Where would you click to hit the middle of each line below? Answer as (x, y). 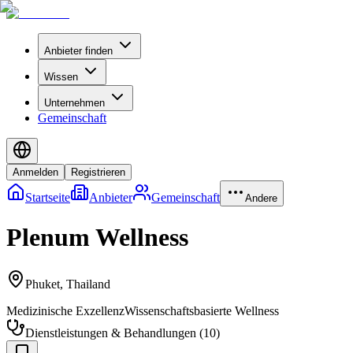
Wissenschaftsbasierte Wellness (202, 310)
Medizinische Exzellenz (65, 310)
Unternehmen (74, 103)
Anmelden (35, 172)
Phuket (43, 284)
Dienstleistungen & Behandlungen (111, 333)
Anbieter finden (78, 51)
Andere (261, 198)
